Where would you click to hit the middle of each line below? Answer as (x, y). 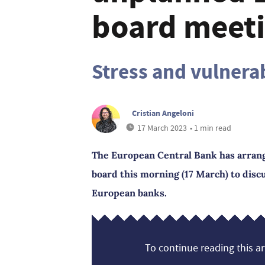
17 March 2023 (162, 128)
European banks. (129, 193)
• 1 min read (211, 128)
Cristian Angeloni (163, 113)
